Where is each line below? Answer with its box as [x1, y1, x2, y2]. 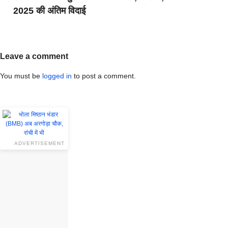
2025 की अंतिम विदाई [13, 6, 85, 16]
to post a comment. [72, 71, 136, 80]
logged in [42, 71, 72, 80]
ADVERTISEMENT [14, 140, 65, 146]
